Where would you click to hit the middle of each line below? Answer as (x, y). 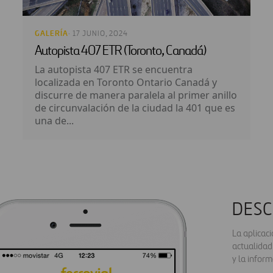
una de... (54, 121)
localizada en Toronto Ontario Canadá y (126, 83)
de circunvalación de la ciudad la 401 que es (135, 108)
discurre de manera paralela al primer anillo (136, 95)
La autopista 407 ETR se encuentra (114, 70)
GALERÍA (51, 34)
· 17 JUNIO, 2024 (98, 34)
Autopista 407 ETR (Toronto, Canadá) (120, 51)
